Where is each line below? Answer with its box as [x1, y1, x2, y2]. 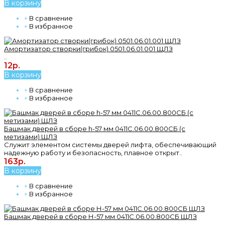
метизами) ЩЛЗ [4, 132, 57, 141]
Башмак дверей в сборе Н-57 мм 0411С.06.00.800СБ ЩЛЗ [4, 212, 197, 220]
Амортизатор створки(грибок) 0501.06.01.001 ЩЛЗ [4, 44, 173, 53]
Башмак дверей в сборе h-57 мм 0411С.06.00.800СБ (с [4, 124, 185, 133]
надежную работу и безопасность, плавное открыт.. [4, 148, 182, 157]
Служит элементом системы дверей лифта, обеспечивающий [4, 140, 216, 149]
